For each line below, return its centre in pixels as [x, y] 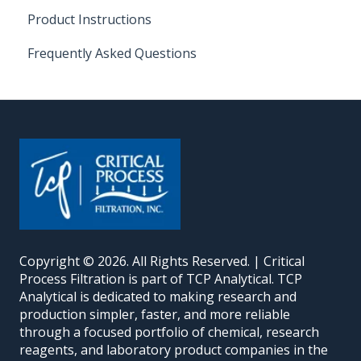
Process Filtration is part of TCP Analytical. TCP [161, 278]
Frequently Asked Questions [112, 54]
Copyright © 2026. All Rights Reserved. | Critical [162, 261]
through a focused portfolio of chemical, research [169, 332]
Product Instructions [89, 20]
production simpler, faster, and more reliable [155, 314]
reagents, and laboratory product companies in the [174, 349]
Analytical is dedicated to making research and [158, 296]
